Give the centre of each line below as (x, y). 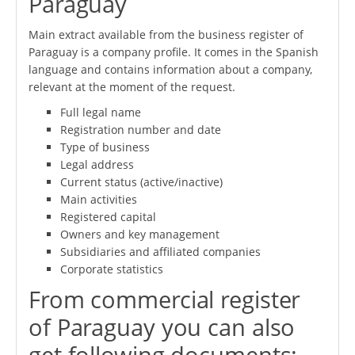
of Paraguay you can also (162, 327)
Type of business (105, 147)
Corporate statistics (112, 269)
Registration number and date (141, 129)
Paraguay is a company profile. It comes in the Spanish (174, 52)
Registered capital (108, 216)
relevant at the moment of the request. (132, 86)
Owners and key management (140, 234)
